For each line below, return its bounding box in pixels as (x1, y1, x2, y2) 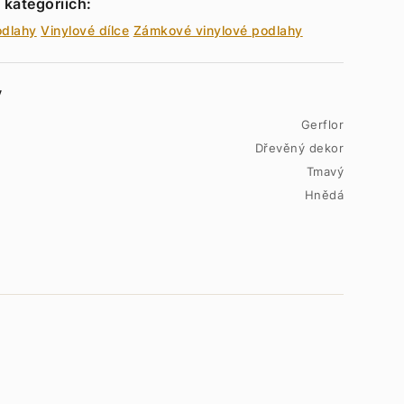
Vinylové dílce (41, 23, 130, 38)
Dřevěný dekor (254, 141, 344, 155)
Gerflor (300, 117, 344, 132)
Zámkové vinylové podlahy (133, 23, 303, 38)
